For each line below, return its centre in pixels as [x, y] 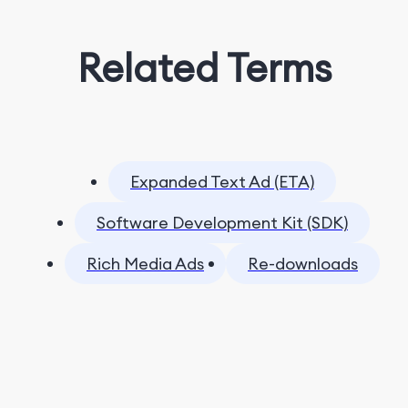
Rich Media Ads [145, 264]
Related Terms [204, 68]
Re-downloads [303, 264]
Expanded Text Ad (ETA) [222, 182]
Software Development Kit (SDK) [222, 223]
